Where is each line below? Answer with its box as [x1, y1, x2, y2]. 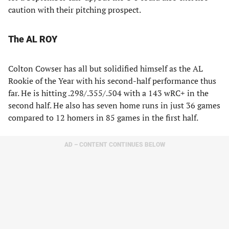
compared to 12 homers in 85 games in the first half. [8, 112, 198, 123]
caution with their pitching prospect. [8, 4, 141, 15]
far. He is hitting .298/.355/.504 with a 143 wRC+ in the [8, 87, 209, 99]
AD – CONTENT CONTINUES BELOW [64, 141, 165, 148]
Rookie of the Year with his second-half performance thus [8, 75, 216, 86]
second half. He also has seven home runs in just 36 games [8, 100, 220, 111]
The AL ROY [8, 34, 57, 44]
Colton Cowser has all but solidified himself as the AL [8, 63, 203, 74]
